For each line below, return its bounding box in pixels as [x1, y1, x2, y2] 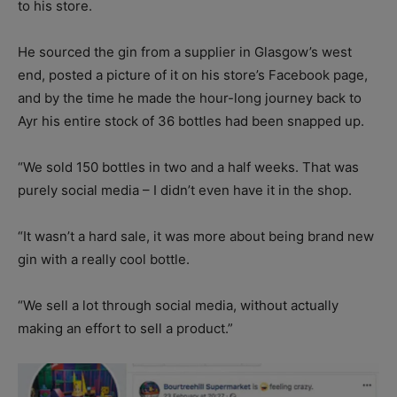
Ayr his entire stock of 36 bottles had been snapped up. [18, 113, 364, 130]
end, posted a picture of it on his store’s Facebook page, [18, 66, 368, 84]
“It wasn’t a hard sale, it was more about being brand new [18, 228, 374, 245]
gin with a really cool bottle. [18, 251, 190, 269]
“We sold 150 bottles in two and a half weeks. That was [18, 159, 359, 176]
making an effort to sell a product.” [18, 320, 233, 338]
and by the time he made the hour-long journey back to [18, 90, 362, 107]
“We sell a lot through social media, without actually [18, 297, 339, 315]
